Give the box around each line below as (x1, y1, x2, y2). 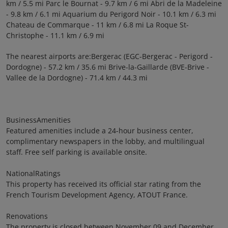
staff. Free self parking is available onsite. (6, 147, 147, 157)
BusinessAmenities (6, 115, 71, 125)
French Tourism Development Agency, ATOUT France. (6, 190, 188, 199)
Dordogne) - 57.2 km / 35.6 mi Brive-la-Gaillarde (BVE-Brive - (6, 62, 209, 72)
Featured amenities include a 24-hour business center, (6, 126, 193, 135)
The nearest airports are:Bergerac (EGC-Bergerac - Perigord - (6, 51, 213, 61)
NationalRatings (6, 168, 61, 178)
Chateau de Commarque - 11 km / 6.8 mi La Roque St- (6, 20, 189, 30)
